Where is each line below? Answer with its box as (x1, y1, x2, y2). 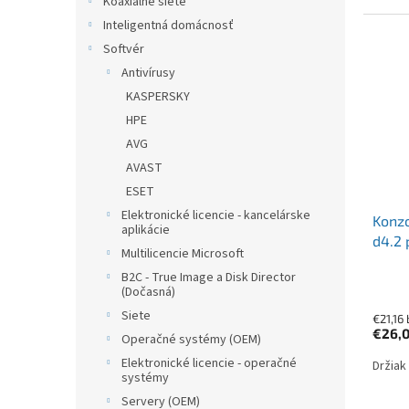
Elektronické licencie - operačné (121, 354, 297, 373)
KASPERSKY (126, 88, 190, 107)
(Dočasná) (121, 283, 175, 302)
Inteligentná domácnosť (103, 16, 234, 36)
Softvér (103, 40, 144, 59)
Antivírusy (121, 64, 175, 83)
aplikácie (121, 221, 170, 240)
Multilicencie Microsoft (121, 245, 244, 264)
